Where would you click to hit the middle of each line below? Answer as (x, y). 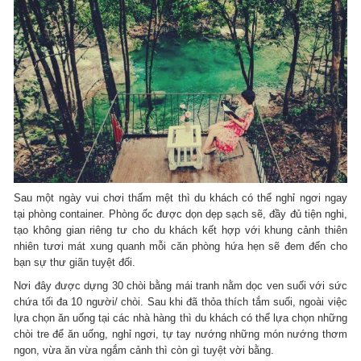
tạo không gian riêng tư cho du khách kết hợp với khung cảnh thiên (180, 230)
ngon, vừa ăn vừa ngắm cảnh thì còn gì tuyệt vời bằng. (144, 351)
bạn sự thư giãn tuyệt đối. (75, 263)
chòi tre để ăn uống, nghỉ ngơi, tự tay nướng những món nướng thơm (180, 334)
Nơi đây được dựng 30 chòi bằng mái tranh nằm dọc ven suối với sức (180, 286)
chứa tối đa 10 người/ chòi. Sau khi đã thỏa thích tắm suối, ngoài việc (180, 302)
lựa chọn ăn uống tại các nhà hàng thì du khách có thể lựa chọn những (180, 318)
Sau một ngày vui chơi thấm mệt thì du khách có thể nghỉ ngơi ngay (180, 198)
